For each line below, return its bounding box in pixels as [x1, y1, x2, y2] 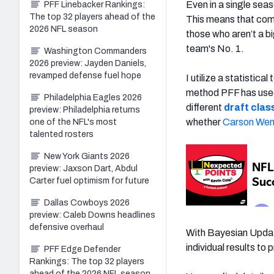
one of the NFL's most [29, 117, 117, 127]
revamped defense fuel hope [29, 70, 141, 80]
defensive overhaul [29, 222, 104, 232]
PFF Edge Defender [44, 244, 120, 254]
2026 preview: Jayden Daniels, [29, 58, 146, 68]
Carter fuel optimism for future [29, 176, 149, 185]
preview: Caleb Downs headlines [29, 210, 155, 220]
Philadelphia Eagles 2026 [44, 92, 142, 102]
